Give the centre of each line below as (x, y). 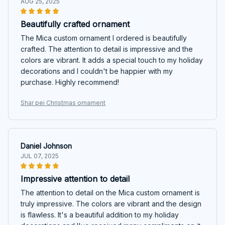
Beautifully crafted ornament (75, 24)
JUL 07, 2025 (40, 156)
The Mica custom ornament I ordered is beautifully (104, 38)
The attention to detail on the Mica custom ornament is (110, 192)
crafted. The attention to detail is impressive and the (107, 49)
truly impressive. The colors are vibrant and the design (111, 203)
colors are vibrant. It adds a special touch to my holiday (112, 60)
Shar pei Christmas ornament (63, 102)
